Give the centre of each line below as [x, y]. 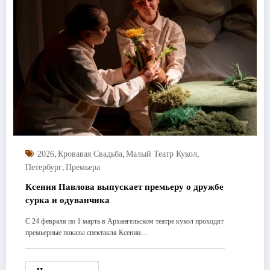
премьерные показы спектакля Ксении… [86, 232]
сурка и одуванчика [67, 200]
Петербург [44, 167]
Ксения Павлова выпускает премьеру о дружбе [124, 187]
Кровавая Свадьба [90, 154]
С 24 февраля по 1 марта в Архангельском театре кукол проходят [124, 221]
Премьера [83, 167]
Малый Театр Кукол [162, 154]
